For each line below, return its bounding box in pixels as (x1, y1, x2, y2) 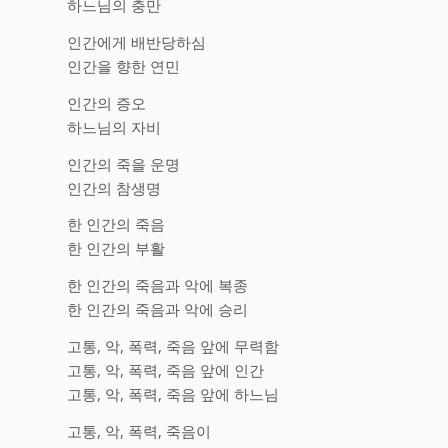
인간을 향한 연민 (67, 56, 180, 76)
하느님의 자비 (67, 116, 161, 137)
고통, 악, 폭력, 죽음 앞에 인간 (67, 359, 264, 380)
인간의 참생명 (67, 177, 161, 198)
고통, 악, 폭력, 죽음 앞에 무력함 (67, 335, 279, 356)
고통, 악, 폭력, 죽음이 (67, 420, 211, 441)
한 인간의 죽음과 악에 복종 (67, 275, 248, 295)
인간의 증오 (67, 92, 146, 113)
